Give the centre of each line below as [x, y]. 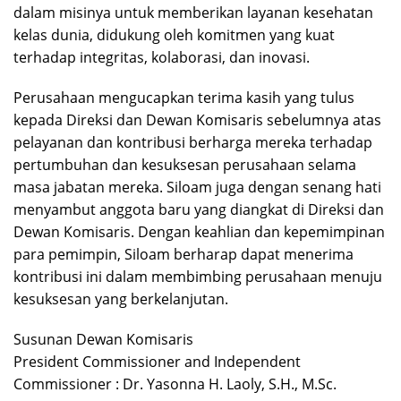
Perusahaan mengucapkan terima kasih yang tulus [184, 97]
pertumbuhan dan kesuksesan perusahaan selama [185, 164]
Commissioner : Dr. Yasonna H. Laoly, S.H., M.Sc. [175, 384]
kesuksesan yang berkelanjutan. [121, 299]
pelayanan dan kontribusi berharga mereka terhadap [193, 142]
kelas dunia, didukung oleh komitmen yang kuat [174, 34]
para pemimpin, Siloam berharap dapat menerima [183, 254]
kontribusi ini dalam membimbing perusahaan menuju [198, 276]
